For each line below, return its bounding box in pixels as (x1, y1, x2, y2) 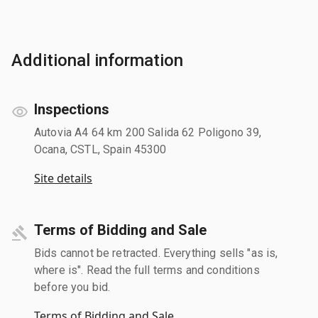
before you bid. (34, 280, 111, 294)
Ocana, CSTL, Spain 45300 (34, 142, 167, 156)
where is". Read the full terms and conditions (34, 263, 260, 277)
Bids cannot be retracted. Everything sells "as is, (34, 246, 278, 260)
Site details (34, 170, 92, 186)
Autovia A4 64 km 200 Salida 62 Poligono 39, (34, 125, 262, 139)
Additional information (11, 50, 183, 70)
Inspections (34, 100, 109, 118)
